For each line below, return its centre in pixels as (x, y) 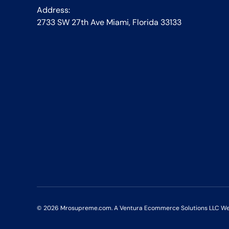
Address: (53, 10)
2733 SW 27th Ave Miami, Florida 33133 (109, 22)
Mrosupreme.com (86, 208)
